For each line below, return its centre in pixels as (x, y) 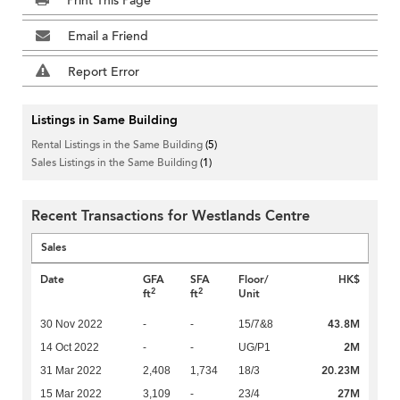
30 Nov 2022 (71, 325)
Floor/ (253, 280)
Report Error (104, 72)
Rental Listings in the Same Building (118, 145)
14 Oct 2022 (70, 348)
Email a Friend (108, 37)
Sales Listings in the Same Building (116, 163)
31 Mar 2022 (71, 371)
